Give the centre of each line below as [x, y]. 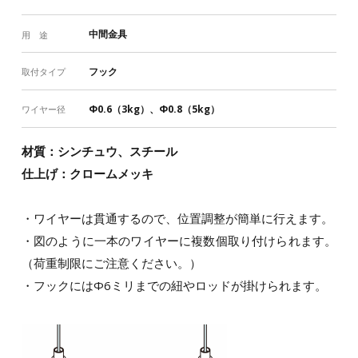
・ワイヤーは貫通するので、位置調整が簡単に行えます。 [177, 218]
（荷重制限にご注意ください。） [111, 263]
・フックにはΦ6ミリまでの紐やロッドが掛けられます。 [174, 285]
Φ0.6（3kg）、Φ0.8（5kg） [154, 109]
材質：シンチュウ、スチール [99, 151]
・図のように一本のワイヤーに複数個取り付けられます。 [179, 240]
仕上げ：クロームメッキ [87, 173]
